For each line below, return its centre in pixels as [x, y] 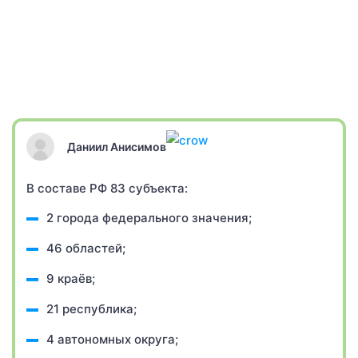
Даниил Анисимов [117, 146]
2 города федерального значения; [149, 218]
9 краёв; [71, 278]
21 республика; [91, 309]
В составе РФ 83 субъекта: [107, 188]
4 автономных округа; [112, 339]
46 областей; [86, 248]
